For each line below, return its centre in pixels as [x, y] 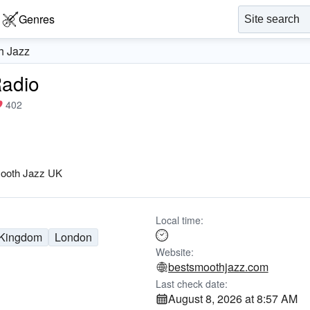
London [74, 237]
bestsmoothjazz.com [218, 267]
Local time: [179, 220]
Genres [37, 19]
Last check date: [191, 284]
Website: [174, 252]
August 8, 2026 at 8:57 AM [232, 299]
